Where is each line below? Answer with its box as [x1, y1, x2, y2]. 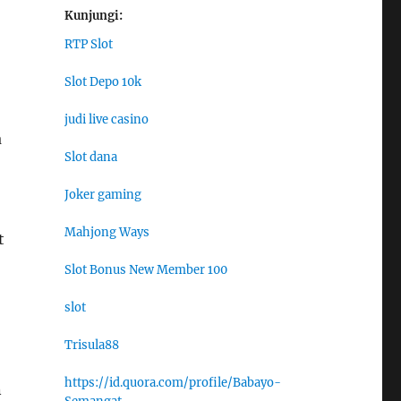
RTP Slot [64, 37, 113, 53]
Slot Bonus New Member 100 [64, 262, 227, 278]
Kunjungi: [64, 7, 123, 23]
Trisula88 [64, 337, 119, 354]
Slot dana [64, 149, 117, 166]
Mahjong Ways [64, 225, 149, 241]
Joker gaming [64, 187, 141, 203]
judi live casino [64, 112, 149, 128]
